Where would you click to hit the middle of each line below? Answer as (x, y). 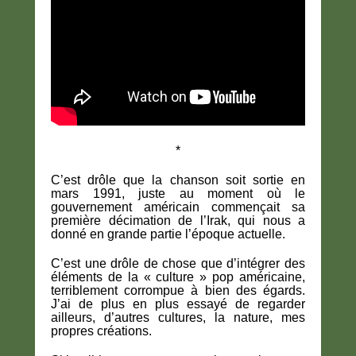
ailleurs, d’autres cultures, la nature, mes (178, 318)
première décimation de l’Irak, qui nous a (178, 221)
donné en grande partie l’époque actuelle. (168, 234)
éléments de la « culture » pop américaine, (178, 277)
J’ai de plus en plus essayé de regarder (178, 304)
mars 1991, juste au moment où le (178, 194)
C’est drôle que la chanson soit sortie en (178, 180)
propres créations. (101, 331)
